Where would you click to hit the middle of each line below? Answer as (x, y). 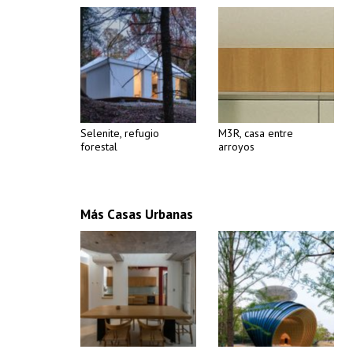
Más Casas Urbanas (137, 214)
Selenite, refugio (120, 133)
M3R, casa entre (256, 133)
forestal (99, 147)
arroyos (236, 147)
